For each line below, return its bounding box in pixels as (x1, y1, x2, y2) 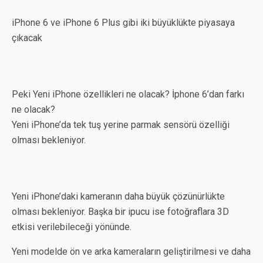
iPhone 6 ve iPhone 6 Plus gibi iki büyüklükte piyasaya (12, 17, 235, 28)
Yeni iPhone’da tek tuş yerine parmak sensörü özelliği (12, 119, 230, 130)
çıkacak (12, 32, 42, 43)
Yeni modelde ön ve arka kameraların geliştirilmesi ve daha (12, 246, 251, 257)
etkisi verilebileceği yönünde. (12, 221, 131, 232)
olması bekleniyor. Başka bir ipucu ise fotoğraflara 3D (12, 206, 229, 217)
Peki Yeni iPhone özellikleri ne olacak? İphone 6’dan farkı (12, 89, 244, 100)
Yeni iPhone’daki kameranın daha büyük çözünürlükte (12, 191, 225, 202)
